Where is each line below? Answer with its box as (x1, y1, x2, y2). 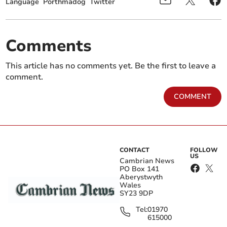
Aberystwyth (120, 172, 163, 182)
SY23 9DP (120, 188, 153, 199)
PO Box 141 (120, 164, 159, 174)
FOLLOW (190, 146, 218, 155)
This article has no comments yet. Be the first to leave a (6, 60, 216, 72)
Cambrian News (120, 156, 174, 166)
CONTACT (120, 146, 149, 155)
